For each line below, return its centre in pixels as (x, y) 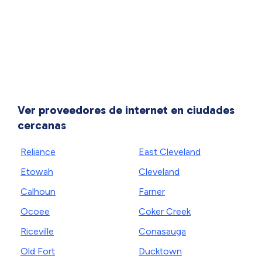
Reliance (38, 152)
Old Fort (38, 251)
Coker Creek (165, 211)
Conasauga (162, 231)
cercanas (42, 125)
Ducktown (160, 251)
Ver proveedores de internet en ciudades (126, 110)
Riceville (37, 231)
